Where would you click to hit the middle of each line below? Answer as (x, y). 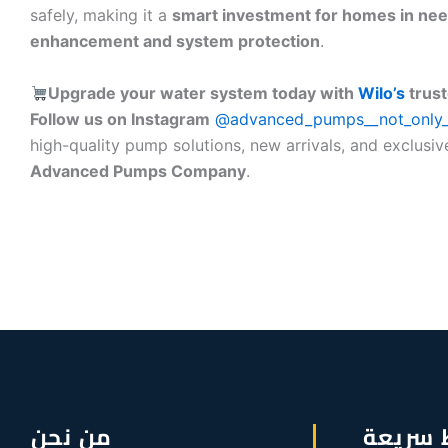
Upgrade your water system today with (203, 93)
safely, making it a (101, 15)
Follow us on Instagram (120, 119)
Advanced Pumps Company (138, 171)
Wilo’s (382, 93)
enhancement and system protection (175, 41)
